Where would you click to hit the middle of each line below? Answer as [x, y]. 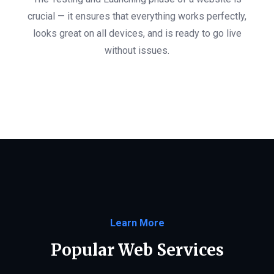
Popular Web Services [137, 250]
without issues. [137, 51]
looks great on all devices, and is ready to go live [137, 34]
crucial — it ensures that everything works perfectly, [137, 17]
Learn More [137, 223]
